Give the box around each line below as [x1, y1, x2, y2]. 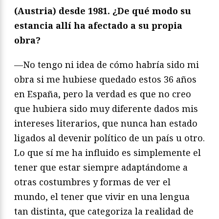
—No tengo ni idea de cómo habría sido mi [14, 58, 199, 70]
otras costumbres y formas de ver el [14, 175, 171, 188]
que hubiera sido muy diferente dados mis [14, 102, 198, 114]
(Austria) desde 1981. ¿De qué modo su [14, 4, 191, 17]
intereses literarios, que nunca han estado [14, 117, 197, 129]
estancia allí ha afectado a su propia [14, 19, 182, 31]
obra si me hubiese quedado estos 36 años [14, 73, 197, 85]
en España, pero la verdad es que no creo [14, 88, 191, 100]
